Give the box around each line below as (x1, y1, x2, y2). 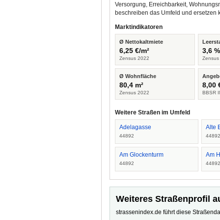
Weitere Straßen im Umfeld (115, 109, 190, 116)
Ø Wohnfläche (119, 73, 156, 79)
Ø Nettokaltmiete (119, 39, 163, 45)
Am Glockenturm (119, 151, 164, 158)
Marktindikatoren (115, 24, 163, 30)
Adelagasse (119, 124, 151, 131)
